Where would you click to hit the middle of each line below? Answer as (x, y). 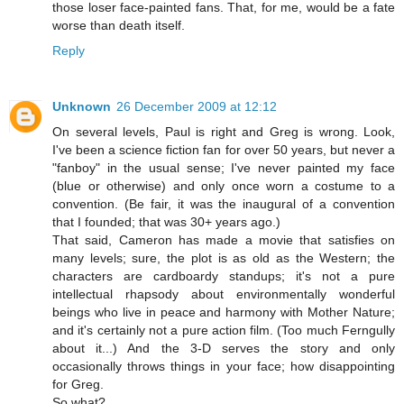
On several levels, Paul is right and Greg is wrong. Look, (224, 131)
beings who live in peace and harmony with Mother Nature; (224, 312)
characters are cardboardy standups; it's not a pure (224, 275)
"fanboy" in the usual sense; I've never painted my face (224, 167)
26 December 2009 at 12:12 (197, 106)
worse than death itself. (119, 25)
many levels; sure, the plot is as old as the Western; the (224, 257)
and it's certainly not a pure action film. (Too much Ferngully (224, 330)
